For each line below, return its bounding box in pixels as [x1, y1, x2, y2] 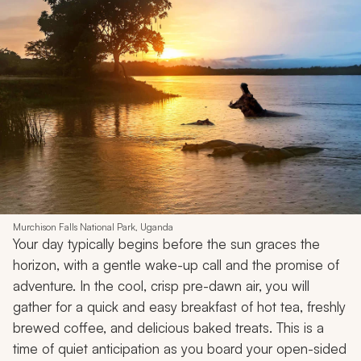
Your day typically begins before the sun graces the [13, 234, 320, 252]
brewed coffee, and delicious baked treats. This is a [13, 318, 324, 336]
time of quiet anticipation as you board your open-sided [13, 339, 346, 357]
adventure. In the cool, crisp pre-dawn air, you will [13, 276, 309, 294]
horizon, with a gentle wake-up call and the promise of [13, 255, 339, 273]
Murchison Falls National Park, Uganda [13, 220, 173, 233]
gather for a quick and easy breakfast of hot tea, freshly [13, 297, 346, 315]
